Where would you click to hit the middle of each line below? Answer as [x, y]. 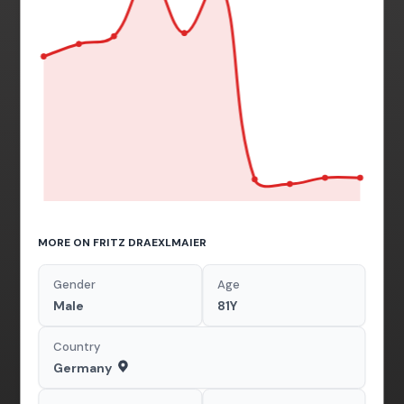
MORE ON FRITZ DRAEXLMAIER [123, 242]
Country [77, 346]
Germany [83, 367]
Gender [75, 284]
